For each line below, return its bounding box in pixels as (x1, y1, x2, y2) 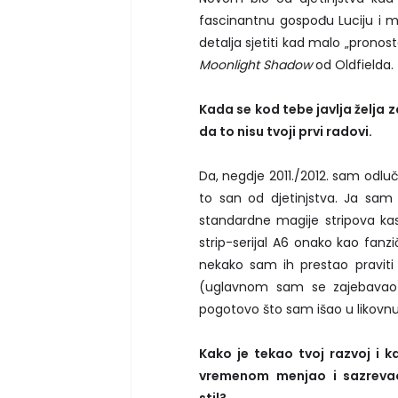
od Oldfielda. (315, 55, 394, 74)
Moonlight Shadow (199, 55, 315, 74)
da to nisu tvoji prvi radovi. (199, 122, 372, 140)
